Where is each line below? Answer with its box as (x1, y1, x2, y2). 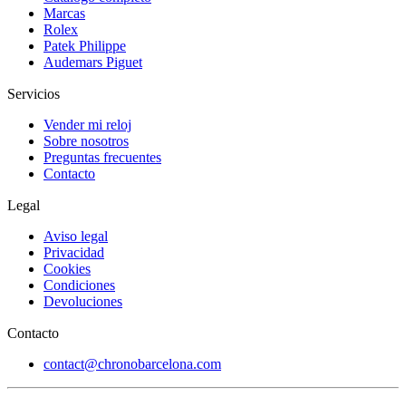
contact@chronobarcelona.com (43, 356, 221, 372)
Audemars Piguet (43, 54, 142, 71)
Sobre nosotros (43, 133, 129, 150)
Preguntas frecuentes (43, 150, 161, 166)
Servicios (7, 86, 60, 102)
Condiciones (43, 277, 115, 294)
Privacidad (43, 245, 104, 261)
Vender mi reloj (43, 117, 131, 133)
